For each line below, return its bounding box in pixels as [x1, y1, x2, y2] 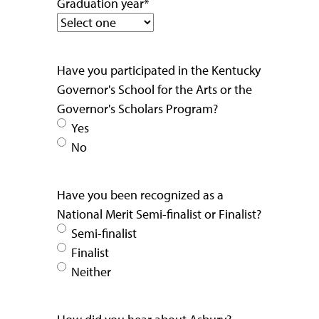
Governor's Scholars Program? [57, 100, 218, 117]
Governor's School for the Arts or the [57, 80, 252, 98]
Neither [71, 263, 111, 280]
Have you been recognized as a [57, 186, 224, 203]
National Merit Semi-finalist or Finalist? [57, 205, 261, 222]
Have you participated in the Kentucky [57, 61, 261, 78]
